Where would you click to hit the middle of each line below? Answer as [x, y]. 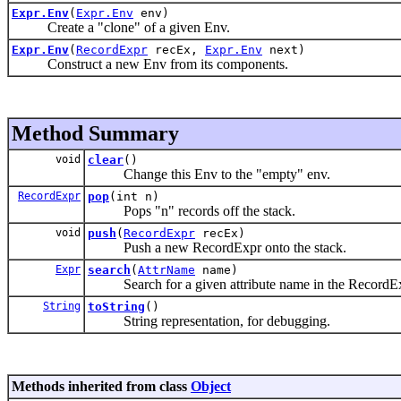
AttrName [166, 269]
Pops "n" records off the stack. [192, 210]
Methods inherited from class [101, 386]
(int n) [134, 196]
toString [116, 306]
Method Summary [95, 133]
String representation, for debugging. [209, 320]
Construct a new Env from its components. [150, 64]
